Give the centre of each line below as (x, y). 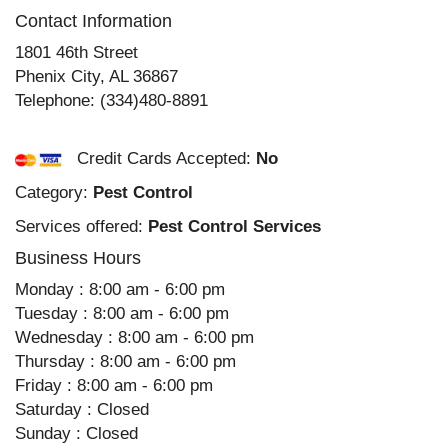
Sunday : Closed (76, 433)
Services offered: (81, 226)
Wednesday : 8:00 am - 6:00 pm (134, 337)
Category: (54, 192)
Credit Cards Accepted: (159, 158)
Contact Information (93, 21)
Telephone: (57, 100)
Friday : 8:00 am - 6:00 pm (114, 385)
